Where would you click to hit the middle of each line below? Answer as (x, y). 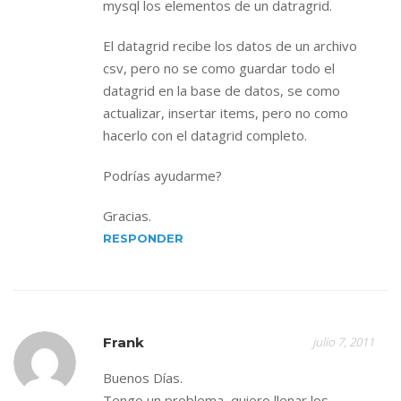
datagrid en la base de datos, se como (222, 90)
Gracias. (127, 216)
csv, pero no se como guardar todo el (219, 68)
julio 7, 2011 (343, 342)
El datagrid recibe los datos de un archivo (230, 46)
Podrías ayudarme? (162, 175)
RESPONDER (143, 238)
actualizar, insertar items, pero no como (226, 113)
